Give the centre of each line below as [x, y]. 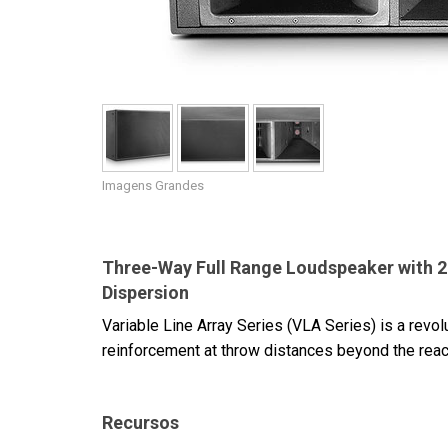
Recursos [140, 423]
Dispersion [145, 292]
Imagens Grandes [153, 185]
